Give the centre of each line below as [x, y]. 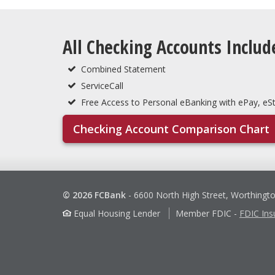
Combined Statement [123, 69]
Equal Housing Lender [116, 213]
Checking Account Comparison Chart [171, 129]
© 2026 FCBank [94, 195]
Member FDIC [203, 213]
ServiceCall [102, 85]
